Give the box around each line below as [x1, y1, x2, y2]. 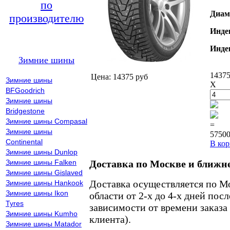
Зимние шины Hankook [6, 179, 83, 187]
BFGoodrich [6, 86, 45, 94]
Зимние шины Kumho [6, 209, 78, 218]
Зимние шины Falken [6, 158, 76, 166]
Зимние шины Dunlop [6, 148, 78, 156]
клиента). [89, 214, 131, 225]
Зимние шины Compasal [6, 117, 87, 125]
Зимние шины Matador [6, 220, 82, 228]
